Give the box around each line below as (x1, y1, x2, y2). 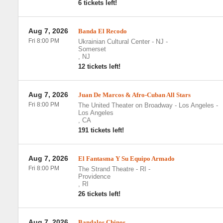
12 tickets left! (78, 63, 120, 70)
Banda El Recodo (78, 27, 127, 35)
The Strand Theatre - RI (78, 165, 146, 173)
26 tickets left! (78, 190, 120, 198)
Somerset (78, 45, 106, 53)
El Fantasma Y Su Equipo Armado (78, 155, 175, 162)
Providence (78, 173, 111, 180)
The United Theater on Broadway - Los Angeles (78, 102, 214, 109)
